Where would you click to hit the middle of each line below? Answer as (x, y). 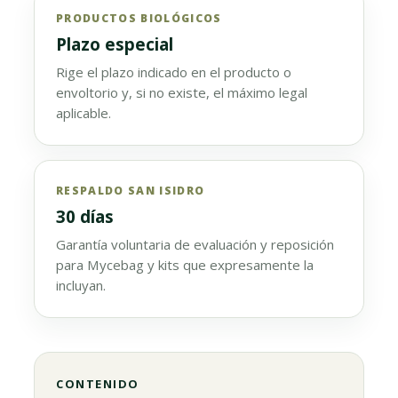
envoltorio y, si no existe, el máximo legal (182, 92)
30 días (85, 217)
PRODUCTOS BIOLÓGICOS (139, 18)
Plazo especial (115, 44)
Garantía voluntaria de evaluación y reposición (195, 244)
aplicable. (84, 113)
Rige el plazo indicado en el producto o (174, 72)
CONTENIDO (98, 384)
